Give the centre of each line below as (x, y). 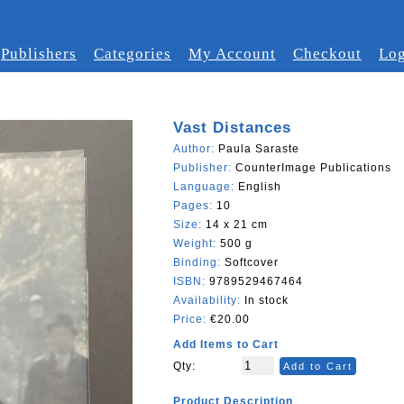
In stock (265, 300)
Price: (192, 319)
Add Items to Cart (226, 344)
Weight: (197, 243)
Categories (133, 54)
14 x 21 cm (237, 225)
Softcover (252, 262)
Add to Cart (318, 366)
